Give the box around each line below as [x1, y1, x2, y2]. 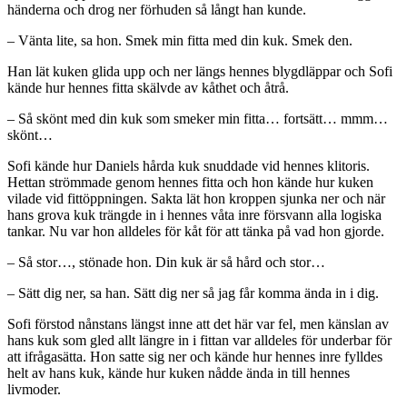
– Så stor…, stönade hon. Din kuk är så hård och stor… [7, 254, 325, 271]
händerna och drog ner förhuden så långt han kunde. [7, 2, 306, 18]
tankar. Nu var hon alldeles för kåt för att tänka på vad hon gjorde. [7, 223, 384, 240]
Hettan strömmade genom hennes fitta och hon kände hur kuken [7, 174, 373, 191]
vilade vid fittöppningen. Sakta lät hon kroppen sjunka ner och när [7, 191, 385, 207]
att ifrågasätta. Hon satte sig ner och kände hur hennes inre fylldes [7, 349, 382, 365]
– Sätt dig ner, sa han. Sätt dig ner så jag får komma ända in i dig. [7, 285, 379, 302]
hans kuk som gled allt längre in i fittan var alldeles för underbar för [7, 333, 392, 349]
